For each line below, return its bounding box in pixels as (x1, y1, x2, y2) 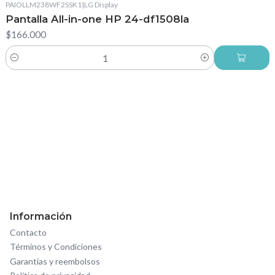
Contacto (10, 227, 47, 238)
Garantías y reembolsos (10, 255, 100, 266)
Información (10, 210, 72, 222)
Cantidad (5, 59, 41, 70)
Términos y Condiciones (10, 241, 102, 252)
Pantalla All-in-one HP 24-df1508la (5, 13, 189, 26)
